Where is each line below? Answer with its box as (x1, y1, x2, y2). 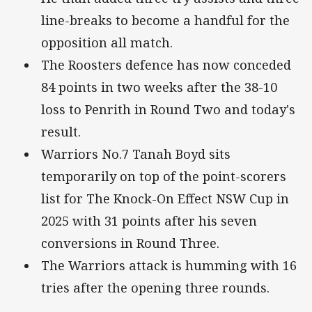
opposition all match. (41, 33, 173, 51)
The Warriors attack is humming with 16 (41, 256, 297, 274)
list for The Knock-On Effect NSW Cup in (41, 189, 289, 207)
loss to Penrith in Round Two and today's (41, 100, 295, 118)
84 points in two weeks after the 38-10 (41, 78, 277, 95)
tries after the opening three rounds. (41, 279, 270, 296)
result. (41, 123, 81, 140)
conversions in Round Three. (41, 234, 219, 251)
